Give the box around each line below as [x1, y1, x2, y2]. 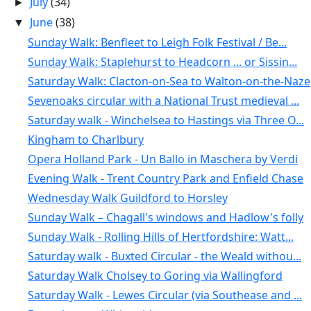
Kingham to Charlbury [27, 132, 144, 147]
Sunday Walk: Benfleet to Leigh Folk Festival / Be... [27, 35, 287, 50]
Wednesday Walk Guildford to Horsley [27, 190, 228, 205]
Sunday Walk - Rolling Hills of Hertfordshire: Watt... [27, 229, 294, 244]
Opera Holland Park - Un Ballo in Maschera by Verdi [27, 151, 298, 167]
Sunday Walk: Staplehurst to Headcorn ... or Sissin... [27, 54, 297, 69]
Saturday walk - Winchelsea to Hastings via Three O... [27, 112, 304, 128]
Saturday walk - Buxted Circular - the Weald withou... [27, 249, 301, 264]
